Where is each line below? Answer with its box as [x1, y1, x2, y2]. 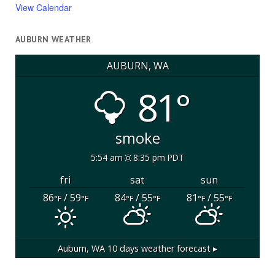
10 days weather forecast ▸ [105, 242, 217, 254]
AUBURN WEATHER [15, 34, 91, 45]
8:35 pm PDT [133, 151, 184, 163]
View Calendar [15, 1, 72, 14]
